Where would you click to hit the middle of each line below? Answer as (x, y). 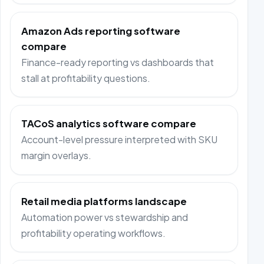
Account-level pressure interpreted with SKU (120, 140)
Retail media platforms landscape (104, 201)
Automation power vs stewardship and (105, 217)
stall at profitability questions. (86, 78)
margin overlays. (57, 156)
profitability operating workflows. (94, 233)
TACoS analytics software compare (109, 124)
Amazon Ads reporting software (101, 31)
